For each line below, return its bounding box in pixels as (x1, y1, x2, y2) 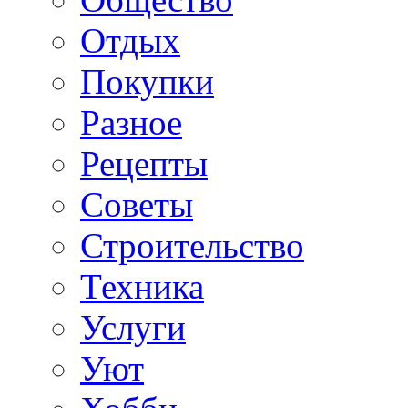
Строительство (80, 226, 304, 266)
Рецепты (80, 144, 208, 184)
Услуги (80, 308, 186, 348)
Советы (80, 185, 193, 225)
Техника (80, 267, 204, 307)
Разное (80, 103, 182, 143)
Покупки (80, 62, 214, 102)
